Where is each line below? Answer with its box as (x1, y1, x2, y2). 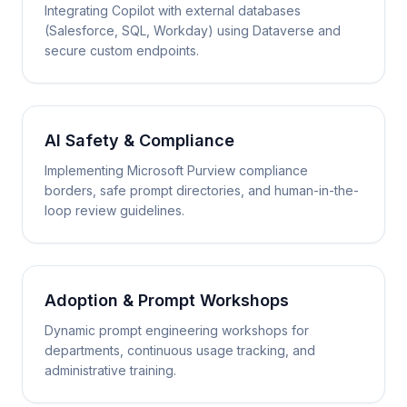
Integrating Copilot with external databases (45, 3, 301, 18)
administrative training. (45, 362, 176, 378)
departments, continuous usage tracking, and (45, 342, 315, 358)
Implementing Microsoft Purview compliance (45, 163, 308, 178)
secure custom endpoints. (45, 43, 199, 58)
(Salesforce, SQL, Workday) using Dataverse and (45, 23, 341, 38)
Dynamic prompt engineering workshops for (45, 323, 309, 338)
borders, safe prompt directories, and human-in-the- (45, 183, 359, 198)
